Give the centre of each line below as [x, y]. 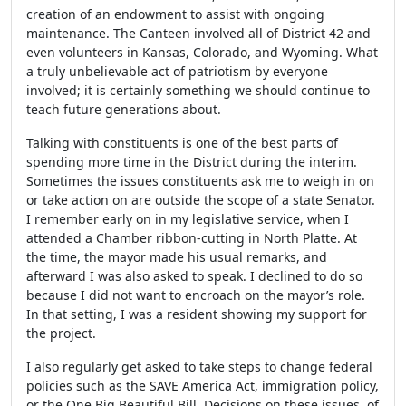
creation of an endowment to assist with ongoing [175, 14]
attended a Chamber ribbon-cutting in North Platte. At [192, 238]
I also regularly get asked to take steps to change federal [199, 367]
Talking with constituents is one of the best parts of [182, 143]
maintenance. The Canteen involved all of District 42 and [198, 33]
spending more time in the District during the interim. [192, 162]
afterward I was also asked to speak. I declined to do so [194, 276]
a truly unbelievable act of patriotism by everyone [177, 71]
